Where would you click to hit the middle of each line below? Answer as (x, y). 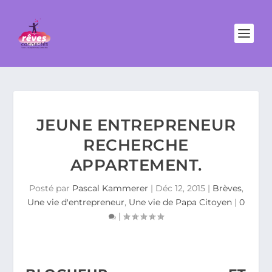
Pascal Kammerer (110, 188)
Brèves (227, 188)
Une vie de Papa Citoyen (180, 202)
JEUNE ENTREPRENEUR (136, 125)
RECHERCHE (136, 145)
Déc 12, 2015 (180, 188)
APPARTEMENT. (136, 165)
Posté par (50, 188)
